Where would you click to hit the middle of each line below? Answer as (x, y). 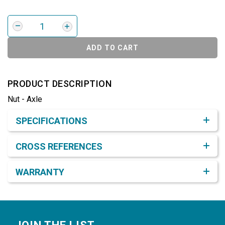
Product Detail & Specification (72, 110)
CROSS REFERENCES (59, 147)
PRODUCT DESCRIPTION (60, 84)
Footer (30, 210)
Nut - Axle (25, 99)
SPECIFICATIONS (51, 121)
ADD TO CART (113, 48)
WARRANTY (40, 172)
